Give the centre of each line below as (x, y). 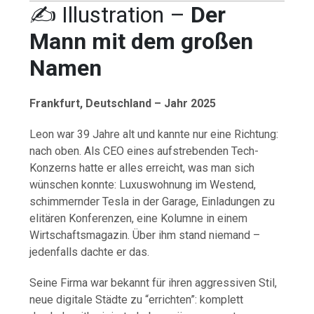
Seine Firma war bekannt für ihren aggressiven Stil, (153, 283)
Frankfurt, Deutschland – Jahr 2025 (123, 104)
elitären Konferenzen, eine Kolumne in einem (139, 219)
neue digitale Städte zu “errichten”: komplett (137, 300)
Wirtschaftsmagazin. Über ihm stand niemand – (145, 235)
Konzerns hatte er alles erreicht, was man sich (142, 168)
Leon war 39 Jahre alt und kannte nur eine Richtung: (154, 135)
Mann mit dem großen (142, 42)
